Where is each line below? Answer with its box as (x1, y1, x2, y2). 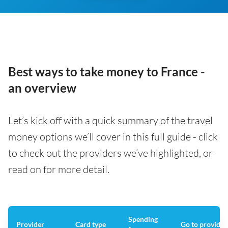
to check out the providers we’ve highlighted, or (8, 147, 213, 159)
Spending (128, 215, 158, 223)
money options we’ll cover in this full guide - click (8, 130, 218, 143)
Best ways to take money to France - (8, 64, 205, 79)
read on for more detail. (8, 163, 109, 176)
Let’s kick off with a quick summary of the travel (8, 114, 213, 127)
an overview (8, 80, 76, 95)
